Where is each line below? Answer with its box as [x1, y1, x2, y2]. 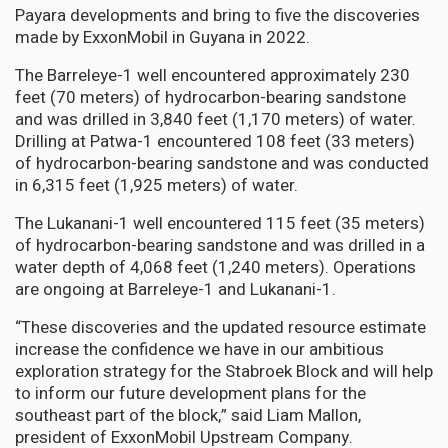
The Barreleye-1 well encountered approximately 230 [15, 62, 410, 88]
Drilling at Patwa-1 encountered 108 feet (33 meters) [15, 128, 415, 154]
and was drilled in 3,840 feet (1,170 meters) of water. [15, 106, 416, 132]
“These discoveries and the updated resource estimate [15, 314, 426, 340]
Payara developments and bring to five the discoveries [15, 2, 420, 28]
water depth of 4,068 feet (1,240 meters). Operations [15, 254, 416, 280]
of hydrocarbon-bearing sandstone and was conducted [15, 150, 429, 176]
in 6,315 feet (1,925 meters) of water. [15, 172, 302, 198]
